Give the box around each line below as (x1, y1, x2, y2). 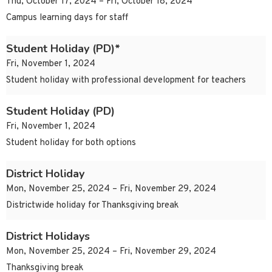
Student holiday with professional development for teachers (6, 75, 246, 87)
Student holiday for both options (6, 137, 136, 149)
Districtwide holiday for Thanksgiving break (6, 200, 178, 212)
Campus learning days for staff (6, 12, 128, 24)
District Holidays (6, 229, 90, 244)
